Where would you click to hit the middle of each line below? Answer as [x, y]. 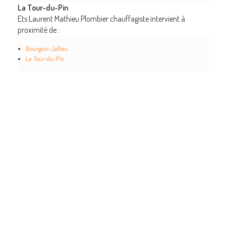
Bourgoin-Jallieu [47, 48]
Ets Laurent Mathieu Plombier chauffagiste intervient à [101, 19]
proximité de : [38, 30]
